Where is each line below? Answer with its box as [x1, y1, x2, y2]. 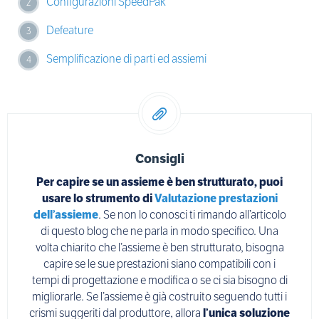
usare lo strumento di [41, 190, 155, 206]
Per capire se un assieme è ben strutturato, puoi [36, 174, 283, 189]
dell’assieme [33, 206, 98, 222]
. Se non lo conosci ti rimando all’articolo [98, 206, 286, 222]
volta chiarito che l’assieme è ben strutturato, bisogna [35, 239, 284, 255]
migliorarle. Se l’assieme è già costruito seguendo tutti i [32, 288, 287, 304]
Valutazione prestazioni [154, 190, 278, 206]
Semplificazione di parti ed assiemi [46, 51, 206, 66]
